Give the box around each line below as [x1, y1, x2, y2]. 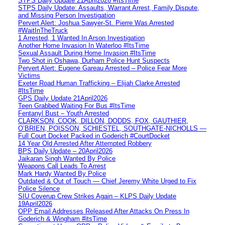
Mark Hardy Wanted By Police [18, 169, 106, 177]
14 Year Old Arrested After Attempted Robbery [18, 139, 152, 147]
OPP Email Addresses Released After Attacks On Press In [18, 207, 189, 215]
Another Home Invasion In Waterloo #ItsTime [18, 41, 149, 49]
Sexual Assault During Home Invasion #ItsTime [18, 49, 156, 57]
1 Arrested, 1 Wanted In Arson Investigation [18, 34, 145, 42]
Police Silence [18, 184, 60, 192]
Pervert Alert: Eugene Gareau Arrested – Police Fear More [18, 64, 187, 72]
